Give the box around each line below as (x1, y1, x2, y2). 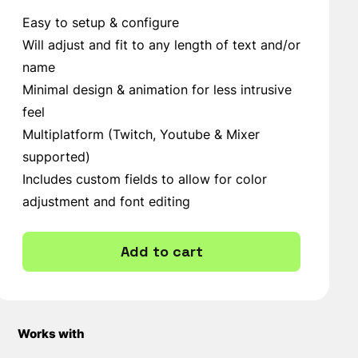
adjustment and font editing (22, 193, 190, 209)
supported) (22, 149, 90, 165)
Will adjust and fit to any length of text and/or (22, 37, 300, 53)
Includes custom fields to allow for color (22, 171, 267, 187)
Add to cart (120, 242, 203, 261)
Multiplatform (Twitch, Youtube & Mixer (22, 126, 260, 142)
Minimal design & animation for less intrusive (22, 82, 292, 97)
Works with (18, 326, 85, 341)
